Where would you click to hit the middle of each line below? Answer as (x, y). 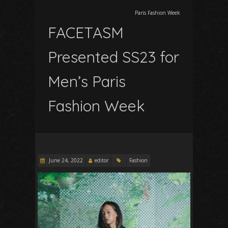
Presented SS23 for (113, 57)
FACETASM (86, 32)
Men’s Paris (87, 81)
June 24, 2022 (65, 160)
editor (102, 160)
